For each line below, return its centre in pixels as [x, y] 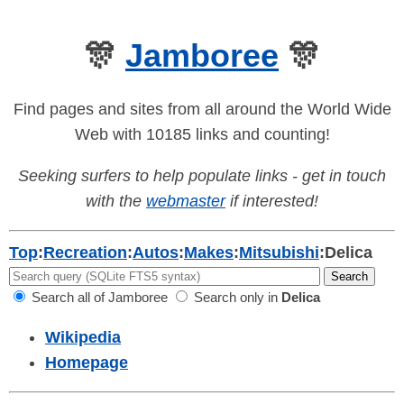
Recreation [85, 253]
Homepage [87, 363]
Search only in [236, 298]
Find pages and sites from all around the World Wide [202, 110]
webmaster [186, 202]
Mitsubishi [279, 253]
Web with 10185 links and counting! [202, 135]
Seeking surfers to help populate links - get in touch [202, 176]
